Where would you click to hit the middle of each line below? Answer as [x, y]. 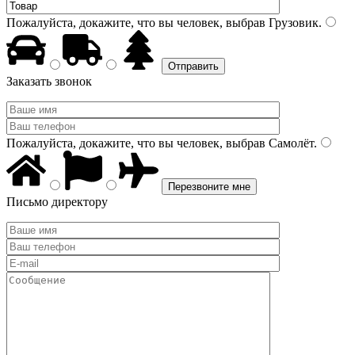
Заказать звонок [49, 81]
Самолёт [290, 143]
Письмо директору [57, 202]
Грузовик [292, 23]
